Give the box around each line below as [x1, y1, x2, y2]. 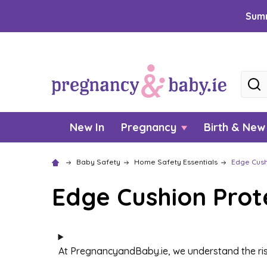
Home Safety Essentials [134, 157, 218, 166]
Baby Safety [76, 157, 120, 166]
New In [70, 120, 104, 134]
